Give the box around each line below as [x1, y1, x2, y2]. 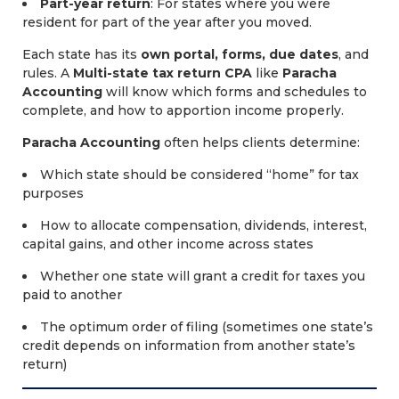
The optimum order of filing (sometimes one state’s [40, 319, 373, 335]
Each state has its [22, 46, 141, 62]
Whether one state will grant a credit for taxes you [40, 268, 365, 284]
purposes [22, 185, 84, 201]
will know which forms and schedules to [102, 84, 367, 100]
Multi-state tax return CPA [73, 65, 252, 81]
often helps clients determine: [164, 134, 360, 151]
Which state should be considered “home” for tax [40, 167, 359, 183]
